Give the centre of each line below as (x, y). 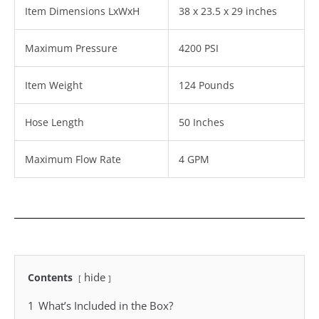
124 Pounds (206, 85)
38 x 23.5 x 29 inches (228, 11)
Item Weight (54, 85)
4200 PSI (199, 48)
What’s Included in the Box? (106, 306)
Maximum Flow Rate (73, 159)
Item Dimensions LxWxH (82, 11)
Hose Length (54, 122)
